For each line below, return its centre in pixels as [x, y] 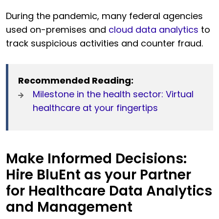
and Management [69, 207]
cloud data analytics [153, 30]
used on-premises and [57, 30]
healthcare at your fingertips [95, 108]
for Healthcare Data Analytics [109, 191]
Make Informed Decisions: [96, 159]
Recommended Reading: [76, 81]
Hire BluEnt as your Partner [99, 175]
